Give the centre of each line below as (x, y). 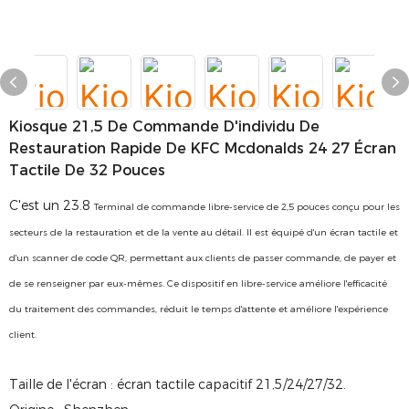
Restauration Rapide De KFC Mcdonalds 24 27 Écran (203, 148)
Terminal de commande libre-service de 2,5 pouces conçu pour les (247, 207)
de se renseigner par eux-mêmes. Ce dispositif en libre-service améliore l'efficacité (198, 283)
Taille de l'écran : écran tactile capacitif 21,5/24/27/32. (179, 384)
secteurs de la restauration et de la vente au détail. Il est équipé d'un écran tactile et (204, 232)
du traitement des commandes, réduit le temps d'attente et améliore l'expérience (199, 309)
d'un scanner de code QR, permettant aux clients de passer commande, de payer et (203, 258)
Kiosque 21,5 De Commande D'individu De (164, 126)
